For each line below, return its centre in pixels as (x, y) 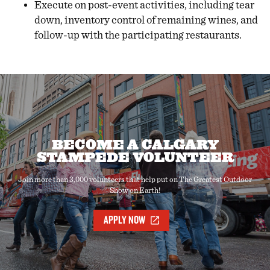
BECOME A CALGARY (135, 145)
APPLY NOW (125, 220)
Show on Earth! (135, 190)
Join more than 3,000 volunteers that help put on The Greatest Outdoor (135, 180)
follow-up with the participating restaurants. (138, 35)
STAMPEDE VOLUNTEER (135, 158)
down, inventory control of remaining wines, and (146, 20)
